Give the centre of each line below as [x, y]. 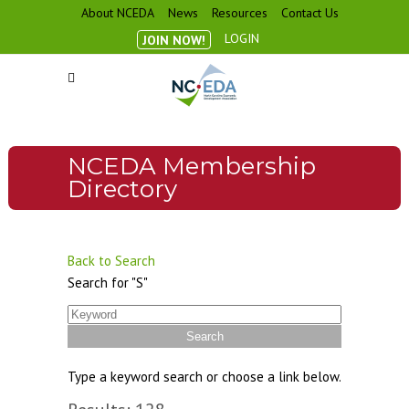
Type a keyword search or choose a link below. [204, 377]
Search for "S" [108, 283]
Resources [240, 13]
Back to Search [111, 261]
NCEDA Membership [191, 166]
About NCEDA [118, 13]
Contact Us [310, 13]
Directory [122, 189]
